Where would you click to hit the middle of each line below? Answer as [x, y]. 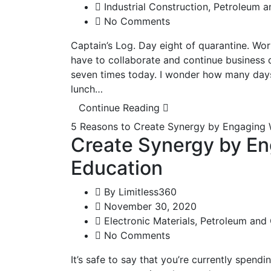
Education [117, 168]
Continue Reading [121, 107]
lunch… [87, 89]
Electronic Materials [149, 220]
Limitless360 [148, 191]
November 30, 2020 [149, 206]
